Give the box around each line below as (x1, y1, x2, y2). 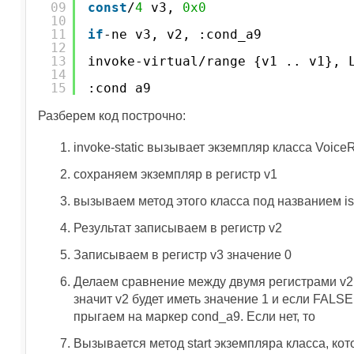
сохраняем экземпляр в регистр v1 (73, 168, 277, 181)
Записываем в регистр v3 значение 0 (73, 248, 292, 262)
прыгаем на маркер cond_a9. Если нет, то (73, 310, 315, 323)
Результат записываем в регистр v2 (73, 221, 282, 235)
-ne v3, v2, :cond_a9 (104, 27, 262, 42)
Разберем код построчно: (38, 109, 186, 122)
